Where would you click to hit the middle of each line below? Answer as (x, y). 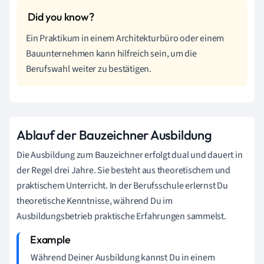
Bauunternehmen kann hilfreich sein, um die (111, 54)
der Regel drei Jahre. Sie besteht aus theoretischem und (123, 170)
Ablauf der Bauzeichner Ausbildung (114, 135)
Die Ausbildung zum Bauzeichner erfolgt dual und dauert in (130, 155)
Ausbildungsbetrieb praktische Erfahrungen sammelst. (121, 216)
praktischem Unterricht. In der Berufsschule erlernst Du (122, 186)
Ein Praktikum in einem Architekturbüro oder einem (125, 38)
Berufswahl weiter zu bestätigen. (89, 69)
